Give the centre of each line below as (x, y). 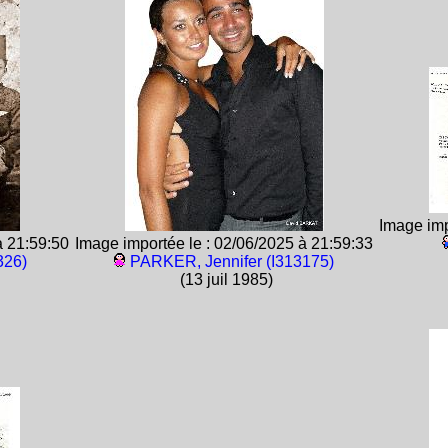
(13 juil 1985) (224, 279)
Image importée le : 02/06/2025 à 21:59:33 (224, 243)
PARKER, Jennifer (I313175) (232, 261)
